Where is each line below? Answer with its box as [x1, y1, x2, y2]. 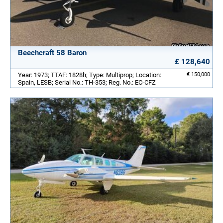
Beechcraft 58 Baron [18, 48, 87, 57]
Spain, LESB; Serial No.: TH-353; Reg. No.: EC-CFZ [18, 78, 156, 86]
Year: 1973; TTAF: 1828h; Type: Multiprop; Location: [18, 71, 161, 79]
